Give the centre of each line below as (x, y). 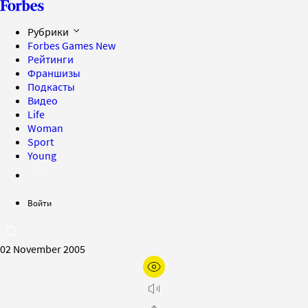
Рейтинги (51, 59)
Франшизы (54, 73)
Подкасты (51, 87)
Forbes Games (62, 45)
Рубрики (49, 32)
